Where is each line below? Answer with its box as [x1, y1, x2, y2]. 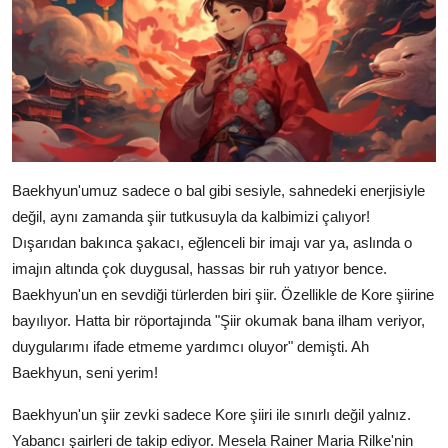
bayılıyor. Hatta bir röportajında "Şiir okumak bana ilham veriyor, [12, 312, 425, 330]
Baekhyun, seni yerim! [12, 364, 158, 382]
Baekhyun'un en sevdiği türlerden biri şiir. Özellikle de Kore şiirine [12, 286, 434, 304]
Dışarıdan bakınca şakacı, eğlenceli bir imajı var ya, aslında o [12, 234, 412, 252]
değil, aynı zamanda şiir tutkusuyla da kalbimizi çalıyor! [12, 208, 370, 226]
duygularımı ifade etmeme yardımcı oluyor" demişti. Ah [12, 338, 369, 356]
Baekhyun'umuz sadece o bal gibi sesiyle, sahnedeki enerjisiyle [12, 182, 425, 200]
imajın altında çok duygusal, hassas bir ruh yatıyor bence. [12, 260, 387, 278]
